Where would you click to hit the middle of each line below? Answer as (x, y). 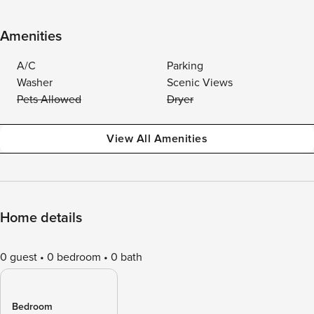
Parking (185, 66)
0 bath (127, 257)
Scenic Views (200, 83)
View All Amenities (157, 139)
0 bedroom (74, 257)
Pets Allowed (49, 100)
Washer (35, 83)
